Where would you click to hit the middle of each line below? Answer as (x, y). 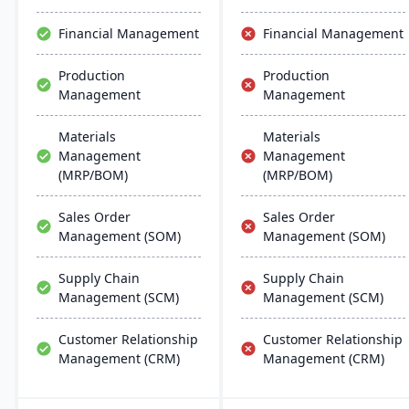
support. (63, 58)
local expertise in (89, 20)
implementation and (99, 39)
